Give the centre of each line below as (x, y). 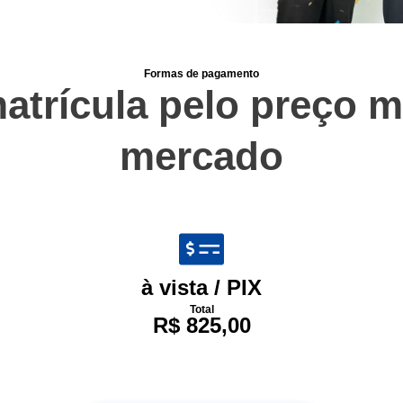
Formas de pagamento (201, 73)
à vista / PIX (201, 287)
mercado (201, 156)
